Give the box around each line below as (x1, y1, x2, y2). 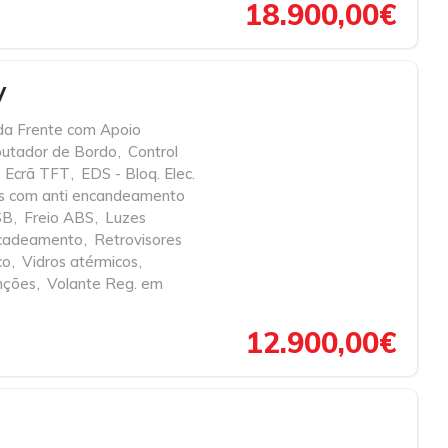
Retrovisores (94, 230, 182, 249)
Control (128, 142, 178, 161)
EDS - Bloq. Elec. (81, 164, 195, 183)
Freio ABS (24, 208, 94, 227)
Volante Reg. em (47, 274, 163, 293)
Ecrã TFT (5, 164, 70, 183)
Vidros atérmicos (22, 252, 138, 271)
